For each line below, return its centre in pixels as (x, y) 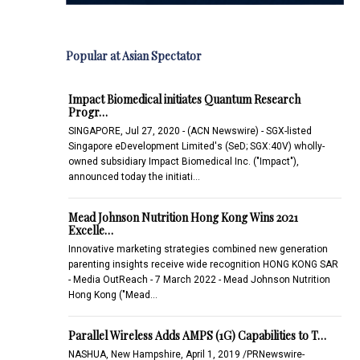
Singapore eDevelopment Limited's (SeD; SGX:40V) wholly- (196, 146)
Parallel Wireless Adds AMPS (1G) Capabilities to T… (197, 335)
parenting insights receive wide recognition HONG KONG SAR (203, 264)
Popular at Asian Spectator (133, 55)
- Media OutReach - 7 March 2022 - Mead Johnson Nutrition (199, 279)
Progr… (88, 112)
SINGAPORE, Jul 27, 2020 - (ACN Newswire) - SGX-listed (190, 131)
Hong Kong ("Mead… (112, 295)
